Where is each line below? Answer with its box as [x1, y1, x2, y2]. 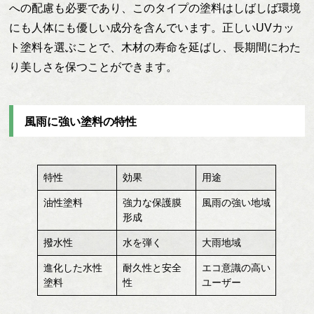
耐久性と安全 [122, 261, 182, 273]
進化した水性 [43, 261, 102, 273]
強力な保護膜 [122, 196, 182, 208]
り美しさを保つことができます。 [9, 61, 178, 74]
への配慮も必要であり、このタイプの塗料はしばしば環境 [9, 2, 301, 15]
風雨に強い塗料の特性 [25, 115, 137, 128]
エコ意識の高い [201, 261, 271, 273]
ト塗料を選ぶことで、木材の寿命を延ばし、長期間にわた [9, 41, 301, 54]
